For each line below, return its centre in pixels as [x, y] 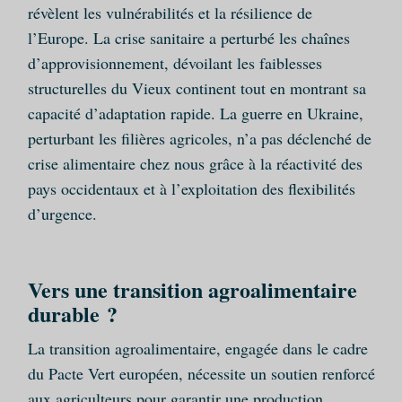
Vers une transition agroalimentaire [192, 290]
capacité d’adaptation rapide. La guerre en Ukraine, [195, 114]
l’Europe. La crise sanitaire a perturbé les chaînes [188, 38]
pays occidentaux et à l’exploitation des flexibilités [191, 189]
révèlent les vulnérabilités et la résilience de [170, 13]
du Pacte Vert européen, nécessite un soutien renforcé [201, 374]
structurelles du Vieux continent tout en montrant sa [197, 88]
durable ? [72, 314]
